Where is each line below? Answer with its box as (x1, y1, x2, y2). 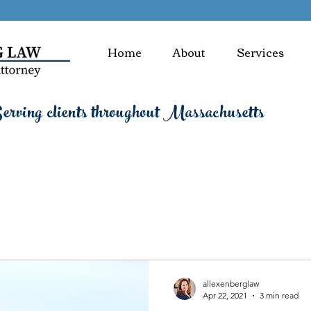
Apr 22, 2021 (203, 290, 247, 301)
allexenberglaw (203, 278, 259, 289)
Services (237, 42, 284, 62)
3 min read (260, 290, 299, 301)
